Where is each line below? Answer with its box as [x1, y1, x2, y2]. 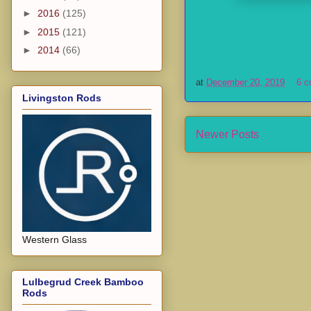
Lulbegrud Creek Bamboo [22, 276, 144, 288]
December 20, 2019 [206, 77, 285, 88]
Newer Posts [196, 128, 259, 141]
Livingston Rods [22, 92, 101, 103]
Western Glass [22, 233, 87, 245]
